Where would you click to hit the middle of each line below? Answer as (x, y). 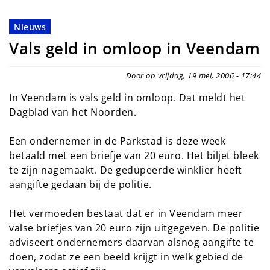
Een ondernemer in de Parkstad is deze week (117, 141)
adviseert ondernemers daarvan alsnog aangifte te (131, 243)
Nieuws (30, 27)
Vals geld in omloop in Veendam (134, 49)
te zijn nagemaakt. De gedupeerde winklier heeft (126, 170)
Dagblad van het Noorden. (73, 112)
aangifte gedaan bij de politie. (80, 185)
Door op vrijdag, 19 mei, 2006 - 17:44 (193, 76)
